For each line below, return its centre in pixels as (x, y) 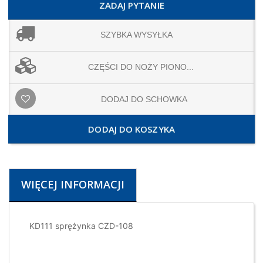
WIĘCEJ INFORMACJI (73, 185)
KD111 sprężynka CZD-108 (80, 226)
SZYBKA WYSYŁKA (136, 35)
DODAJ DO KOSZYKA (131, 129)
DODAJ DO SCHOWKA (144, 100)
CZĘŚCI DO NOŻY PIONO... (141, 67)
